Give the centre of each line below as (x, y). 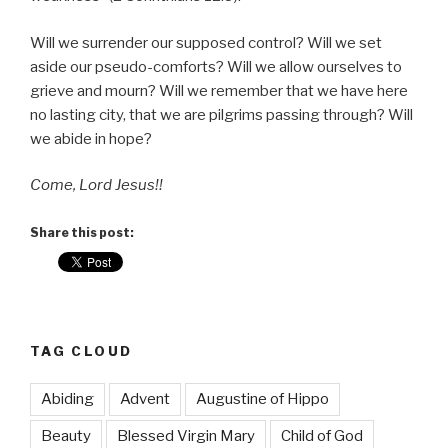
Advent (145, 399)
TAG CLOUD (81, 350)
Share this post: (82, 232)
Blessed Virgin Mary (186, 436)
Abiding (67, 399)
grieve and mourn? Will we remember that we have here (219, 90)
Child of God (322, 436)
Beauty (66, 436)
